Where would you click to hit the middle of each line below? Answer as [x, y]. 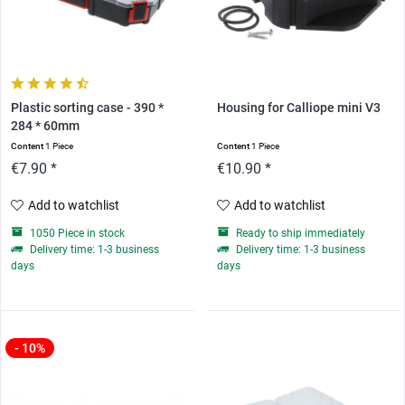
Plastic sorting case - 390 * [88, 108]
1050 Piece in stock [76, 234]
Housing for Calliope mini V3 [298, 108]
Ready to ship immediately [299, 234]
